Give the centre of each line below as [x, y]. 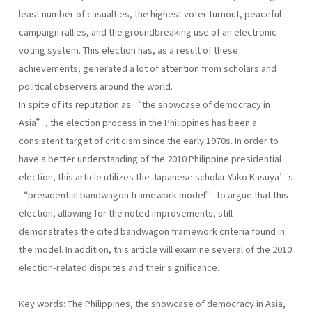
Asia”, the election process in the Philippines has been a [138, 122]
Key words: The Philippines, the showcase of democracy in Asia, [152, 303]
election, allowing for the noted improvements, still [126, 212]
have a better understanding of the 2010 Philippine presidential [150, 158]
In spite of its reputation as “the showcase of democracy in [145, 104]
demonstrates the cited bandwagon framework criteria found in [152, 231]
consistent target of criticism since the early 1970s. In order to [149, 140]
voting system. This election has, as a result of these [128, 49]
